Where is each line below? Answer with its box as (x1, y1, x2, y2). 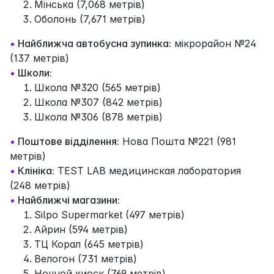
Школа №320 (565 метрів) (34, 81, 161, 94)
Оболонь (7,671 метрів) (34, 12, 146, 25)
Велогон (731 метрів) (34, 252, 137, 265)
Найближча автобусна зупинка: (18, 37, 171, 50)
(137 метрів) (10, 51, 69, 64)
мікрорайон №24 (171, 37, 256, 50)
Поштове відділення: (18, 135, 119, 147)
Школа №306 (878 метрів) (34, 110, 163, 123)
